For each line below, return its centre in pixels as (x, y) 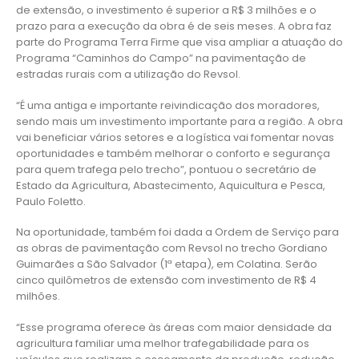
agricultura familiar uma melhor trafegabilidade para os (163, 343)
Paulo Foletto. (51, 201)
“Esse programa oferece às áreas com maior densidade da (174, 327)
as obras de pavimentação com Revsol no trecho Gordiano (172, 248)
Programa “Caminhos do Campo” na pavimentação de (161, 58)
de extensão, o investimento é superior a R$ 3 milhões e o (166, 10)
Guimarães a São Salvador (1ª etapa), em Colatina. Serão (167, 264)
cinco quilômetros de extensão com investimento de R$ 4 (166, 280)
